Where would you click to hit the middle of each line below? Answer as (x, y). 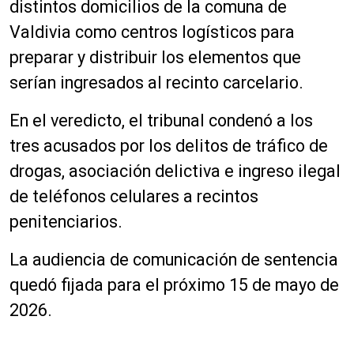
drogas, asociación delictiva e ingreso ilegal (175, 171)
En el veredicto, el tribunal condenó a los (161, 121)
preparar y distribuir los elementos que (155, 57)
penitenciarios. (66, 222)
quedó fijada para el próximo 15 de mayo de (174, 285)
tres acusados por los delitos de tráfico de (169, 146)
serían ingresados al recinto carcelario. (156, 83)
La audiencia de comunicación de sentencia (174, 260)
